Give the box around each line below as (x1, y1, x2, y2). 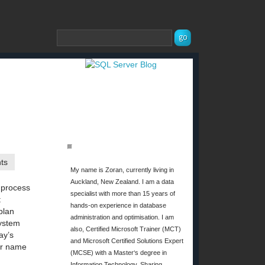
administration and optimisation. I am (70, 214, 174, 221)
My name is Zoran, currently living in (70, 166, 174, 173)
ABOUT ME (121, 146, 176, 158)
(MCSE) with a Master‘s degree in (70, 249, 167, 256)
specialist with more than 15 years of (70, 190, 175, 197)
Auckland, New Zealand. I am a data (70, 178, 174, 185)
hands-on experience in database (70, 202, 166, 209)
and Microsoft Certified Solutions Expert (70, 237, 183, 244)
